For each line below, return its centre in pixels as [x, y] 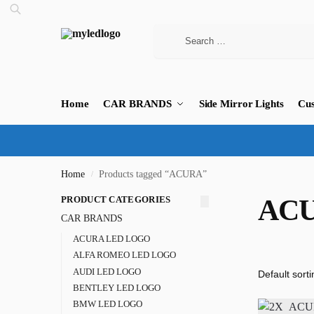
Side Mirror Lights [241, 104]
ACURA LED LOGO [111, 239]
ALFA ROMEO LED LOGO [124, 255]
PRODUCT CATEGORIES [116, 199]
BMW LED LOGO [107, 303]
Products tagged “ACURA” [153, 174]
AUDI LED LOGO [107, 271]
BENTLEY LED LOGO [116, 287]
